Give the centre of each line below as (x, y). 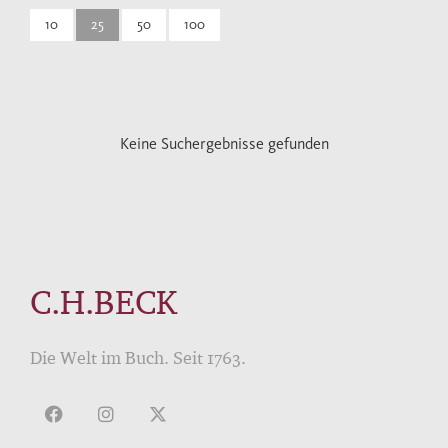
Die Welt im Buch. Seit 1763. (138, 357)
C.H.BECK (103, 301)
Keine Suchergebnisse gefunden (224, 143)
